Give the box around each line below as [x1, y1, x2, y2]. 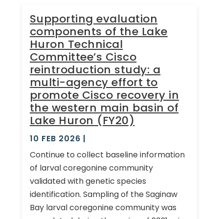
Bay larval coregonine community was [29, 201, 176, 213]
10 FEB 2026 [29, 132, 81, 144]
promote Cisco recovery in [29, 87, 179, 103]
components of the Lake [29, 23, 168, 39]
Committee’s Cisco [29, 49, 137, 65]
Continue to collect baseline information [29, 149, 185, 160]
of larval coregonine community [29, 162, 153, 174]
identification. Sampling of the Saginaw [29, 188, 177, 200]
